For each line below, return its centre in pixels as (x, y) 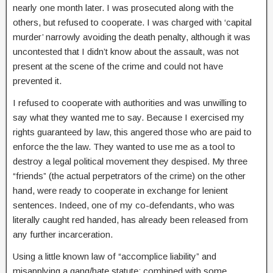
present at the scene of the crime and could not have (118, 66)
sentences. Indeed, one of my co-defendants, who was (124, 205)
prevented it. (37, 81)
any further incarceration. (63, 234)
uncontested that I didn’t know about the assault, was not (126, 51)
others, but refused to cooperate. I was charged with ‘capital (132, 22)
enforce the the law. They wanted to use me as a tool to (124, 147)
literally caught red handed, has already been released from (130, 220)
